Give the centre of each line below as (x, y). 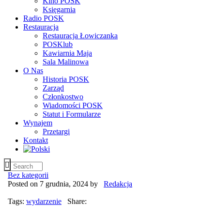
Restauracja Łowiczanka (80, 35)
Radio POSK (44, 18)
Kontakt (36, 140)
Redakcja (118, 184)
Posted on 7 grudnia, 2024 (48, 184)
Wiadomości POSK (73, 105)
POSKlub (58, 44)
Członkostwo (63, 96)
